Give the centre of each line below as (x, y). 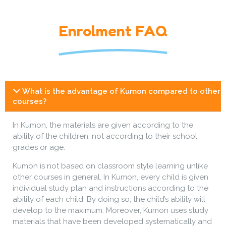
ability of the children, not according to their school (105, 136)
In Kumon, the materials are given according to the (103, 125)
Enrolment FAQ (113, 31)
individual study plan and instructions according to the (110, 188)
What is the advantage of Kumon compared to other (122, 92)
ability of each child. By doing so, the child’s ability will (109, 199)
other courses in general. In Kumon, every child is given (110, 177)
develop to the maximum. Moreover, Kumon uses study (110, 210)
